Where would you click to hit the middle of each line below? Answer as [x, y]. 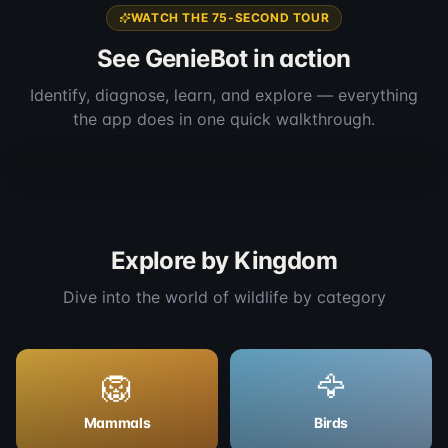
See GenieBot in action [224, 59]
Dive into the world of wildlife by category [224, 297]
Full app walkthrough [116, 131]
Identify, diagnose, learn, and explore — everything [224, 95]
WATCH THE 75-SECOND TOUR [230, 18]
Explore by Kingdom [224, 261]
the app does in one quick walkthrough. [224, 119]
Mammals [117, 423]
